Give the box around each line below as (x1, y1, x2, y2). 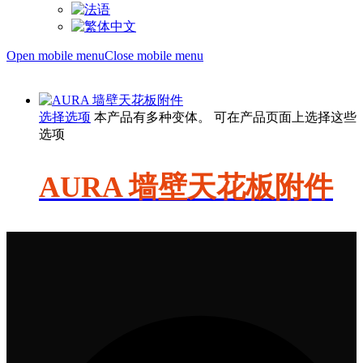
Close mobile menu (105, 49, 203, 63)
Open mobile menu (6, 49, 105, 63)
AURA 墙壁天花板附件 (39, 171, 333, 204)
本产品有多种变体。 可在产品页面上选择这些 (94, 110, 357, 125)
